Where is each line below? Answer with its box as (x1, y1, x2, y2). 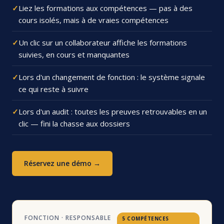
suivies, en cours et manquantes (18, 49, 129, 59)
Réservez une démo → (24, 158, 100, 168)
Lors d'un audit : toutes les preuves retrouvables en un (18, 106, 207, 116)
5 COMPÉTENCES (122, 214, 169, 222)
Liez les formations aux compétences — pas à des (18, 2, 192, 13)
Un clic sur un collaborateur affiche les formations (18, 37, 187, 47)
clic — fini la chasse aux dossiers (18, 118, 130, 128)
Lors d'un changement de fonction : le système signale (18, 71, 205, 82)
